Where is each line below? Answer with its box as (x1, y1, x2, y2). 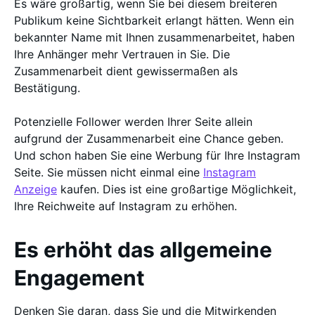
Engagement (14, 265, 145, 290)
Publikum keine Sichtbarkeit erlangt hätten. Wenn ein (14, 13, 294, 27)
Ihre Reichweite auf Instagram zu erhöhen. (14, 199, 237, 213)
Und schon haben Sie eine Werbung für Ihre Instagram (14, 148, 300, 162)
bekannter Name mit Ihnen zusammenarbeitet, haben (14, 30, 295, 44)
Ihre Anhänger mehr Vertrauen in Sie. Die (14, 47, 230, 61)
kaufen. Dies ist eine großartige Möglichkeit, (57, 182, 296, 196)
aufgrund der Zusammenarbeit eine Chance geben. (14, 131, 283, 146)
